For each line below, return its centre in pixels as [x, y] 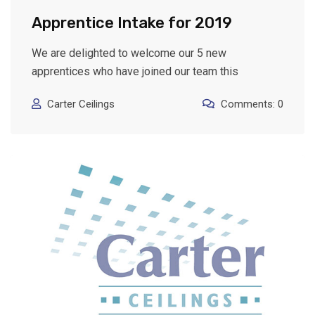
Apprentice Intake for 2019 [132, 23]
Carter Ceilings [81, 104]
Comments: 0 [252, 104]
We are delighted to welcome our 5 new [129, 53]
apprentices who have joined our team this [135, 72]
